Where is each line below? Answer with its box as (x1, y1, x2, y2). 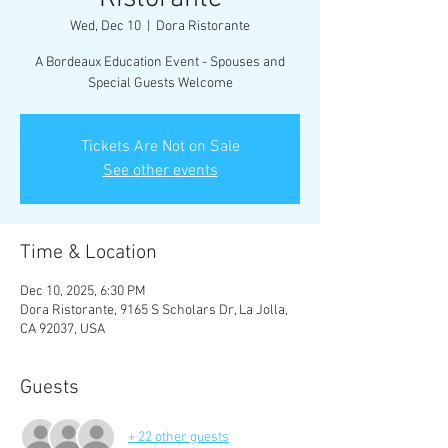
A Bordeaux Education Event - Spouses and (35, 54, 285, 71)
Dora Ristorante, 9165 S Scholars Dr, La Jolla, (20, 302, 288, 319)
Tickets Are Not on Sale (80, 137, 240, 157)
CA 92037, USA (20, 321, 105, 338)
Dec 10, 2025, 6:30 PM (20, 283, 146, 300)
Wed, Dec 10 (70, 18, 141, 35)
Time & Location (20, 241, 157, 265)
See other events (102, 161, 218, 181)
